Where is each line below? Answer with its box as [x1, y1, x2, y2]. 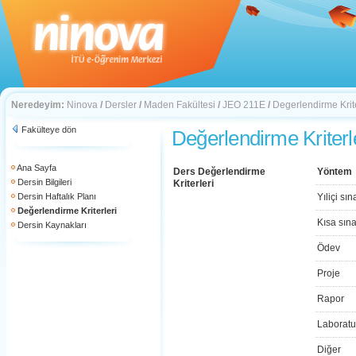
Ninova [67, 99, 98, 110]
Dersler [105, 99, 137, 110]
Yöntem [317, 166, 352, 177]
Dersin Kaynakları [17, 220, 87, 230]
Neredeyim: [11, 99, 64, 110]
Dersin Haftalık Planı [17, 192, 96, 201]
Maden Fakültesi [144, 99, 215, 110]
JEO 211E [222, 99, 265, 110]
